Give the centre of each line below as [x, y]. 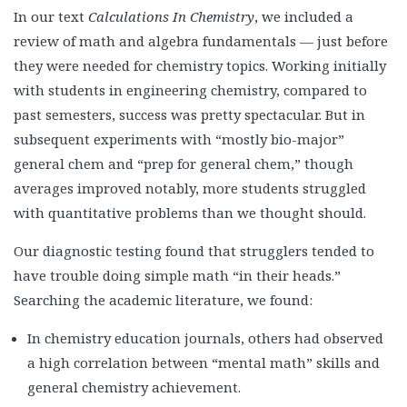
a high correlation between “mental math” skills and [203, 363]
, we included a [304, 17]
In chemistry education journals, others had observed [205, 338]
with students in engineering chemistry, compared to [190, 90]
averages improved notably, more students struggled [190, 189]
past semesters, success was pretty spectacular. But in [189, 115]
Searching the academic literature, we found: [163, 300]
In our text [51, 17]
